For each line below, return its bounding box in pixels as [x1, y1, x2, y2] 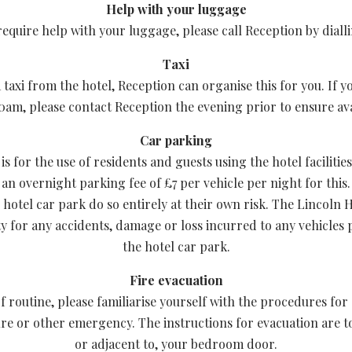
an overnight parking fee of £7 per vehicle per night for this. [2, 174, 350, 191]
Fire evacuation [129, 272, 223, 288]
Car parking [140, 132, 212, 148]
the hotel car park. [122, 238, 230, 255]
